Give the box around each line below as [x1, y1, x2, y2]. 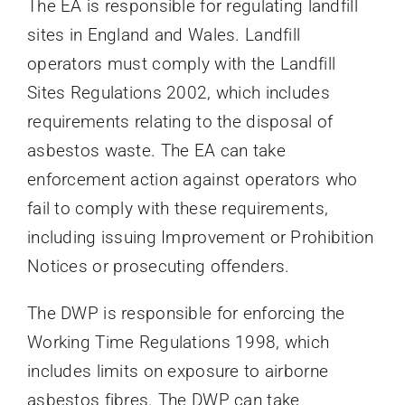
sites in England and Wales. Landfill [26, 24, 301, 45]
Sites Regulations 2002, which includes [26, 81, 330, 103]
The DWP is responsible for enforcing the [26, 302, 345, 324]
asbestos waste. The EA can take [26, 139, 286, 161]
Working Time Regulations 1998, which [26, 331, 330, 353]
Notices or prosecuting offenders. [26, 255, 290, 277]
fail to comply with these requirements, [26, 197, 329, 219]
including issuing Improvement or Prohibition [26, 226, 374, 248]
